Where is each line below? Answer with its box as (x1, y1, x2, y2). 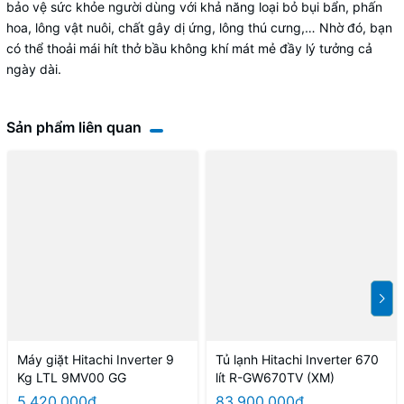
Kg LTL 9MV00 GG (17, 370, 126, 386)
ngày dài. (6, 61, 65, 78)
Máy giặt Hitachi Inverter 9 (17, 352, 174, 368)
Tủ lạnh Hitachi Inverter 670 (216, 352, 379, 368)
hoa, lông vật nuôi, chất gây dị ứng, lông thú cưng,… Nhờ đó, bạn (6, 20, 392, 36)
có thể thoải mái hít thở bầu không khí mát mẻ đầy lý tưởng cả (6, 41, 372, 57)
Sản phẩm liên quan (6, 118, 142, 137)
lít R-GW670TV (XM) (216, 370, 335, 386)
